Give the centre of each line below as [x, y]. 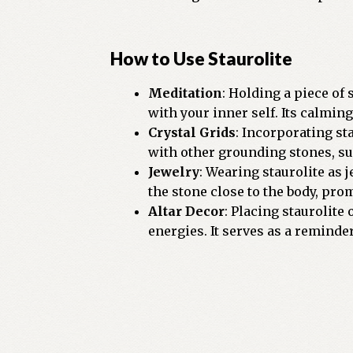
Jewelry [174, 171]
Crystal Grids [192, 132]
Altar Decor [187, 211]
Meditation [186, 93]
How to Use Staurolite [202, 59]
